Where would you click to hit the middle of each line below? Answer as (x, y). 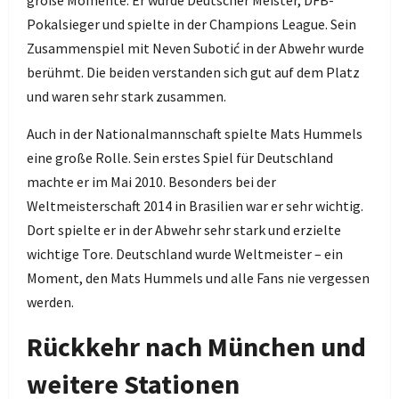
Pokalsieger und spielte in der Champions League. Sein (191, 24)
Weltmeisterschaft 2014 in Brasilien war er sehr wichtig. (195, 206)
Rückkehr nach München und (196, 346)
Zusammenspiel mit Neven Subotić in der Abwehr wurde (195, 48)
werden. (50, 302)
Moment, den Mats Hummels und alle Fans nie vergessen (198, 278)
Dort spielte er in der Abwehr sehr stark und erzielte (184, 230)
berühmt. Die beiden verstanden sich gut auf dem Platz (193, 72)
